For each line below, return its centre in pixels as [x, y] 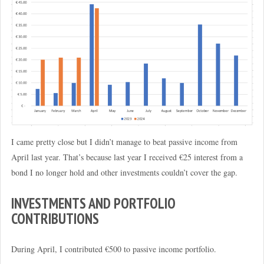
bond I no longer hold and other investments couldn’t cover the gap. [124, 172]
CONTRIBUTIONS [55, 219]
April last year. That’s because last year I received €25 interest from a [127, 157]
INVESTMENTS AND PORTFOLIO [93, 204]
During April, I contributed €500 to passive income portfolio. [113, 249]
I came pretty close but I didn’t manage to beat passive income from [124, 141]
